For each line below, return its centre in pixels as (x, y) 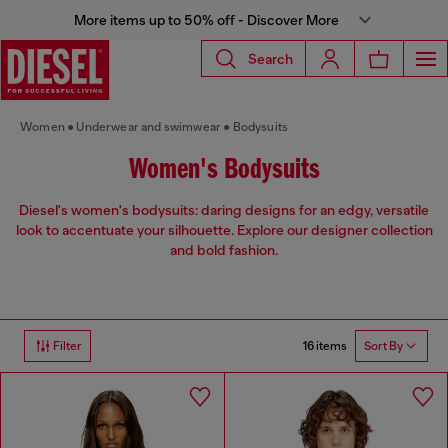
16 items (325, 345)
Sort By (383, 346)
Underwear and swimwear (149, 127)
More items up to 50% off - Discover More (206, 20)
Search (270, 58)
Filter (67, 346)
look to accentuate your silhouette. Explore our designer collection (224, 230)
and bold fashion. (224, 250)
